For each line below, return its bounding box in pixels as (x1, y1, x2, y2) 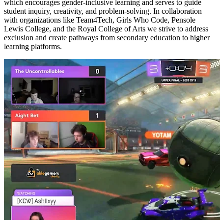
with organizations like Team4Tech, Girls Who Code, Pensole (4, 16, 195, 25)
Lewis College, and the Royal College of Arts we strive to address (4, 25, 208, 33)
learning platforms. (4, 42, 62, 51)
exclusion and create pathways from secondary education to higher (4, 33, 210, 42)
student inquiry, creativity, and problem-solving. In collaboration (4, 7, 202, 16)
